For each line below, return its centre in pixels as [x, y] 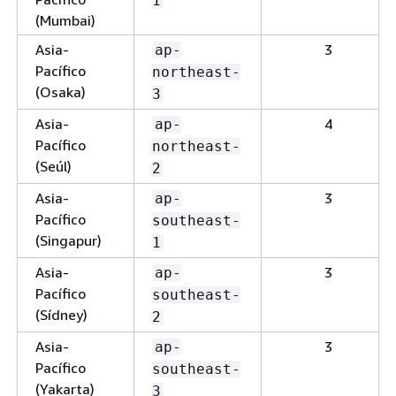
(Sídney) [61, 314]
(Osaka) [61, 91]
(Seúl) [53, 166]
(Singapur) [69, 240]
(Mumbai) [65, 20]
